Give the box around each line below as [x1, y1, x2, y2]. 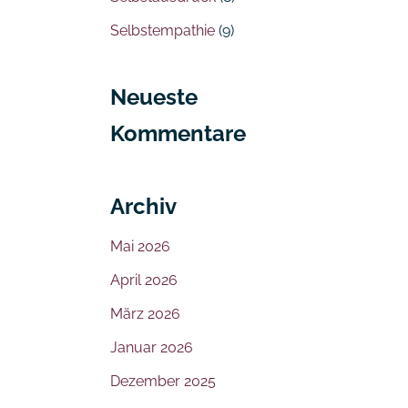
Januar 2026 [110, 339, 193, 357]
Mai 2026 [110, 238, 170, 256]
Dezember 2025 [110, 372, 216, 391]
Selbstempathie [110, 22, 215, 40]
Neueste [110, 84, 198, 111]
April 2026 [110, 271, 178, 290]
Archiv [110, 193, 177, 220]
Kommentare [110, 120, 246, 148]
